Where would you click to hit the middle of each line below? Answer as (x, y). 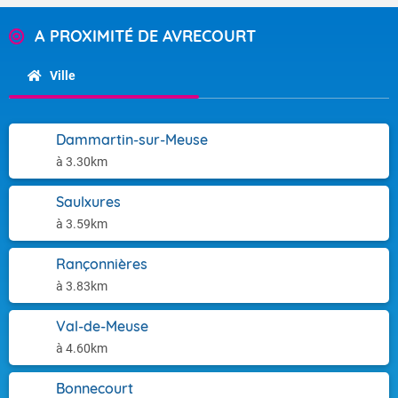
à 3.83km (82, 286)
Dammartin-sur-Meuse (132, 139)
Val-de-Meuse (102, 326)
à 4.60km (82, 348)
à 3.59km (82, 224)
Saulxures (88, 202)
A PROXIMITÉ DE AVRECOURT (145, 36)
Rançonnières (102, 264)
